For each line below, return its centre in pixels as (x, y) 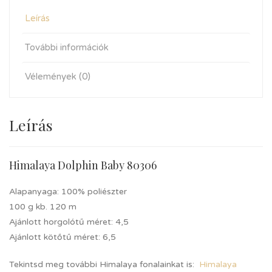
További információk (67, 47)
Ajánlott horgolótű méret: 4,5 (69, 222)
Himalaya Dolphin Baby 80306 (83, 165)
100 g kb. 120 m (43, 207)
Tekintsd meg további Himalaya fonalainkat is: (104, 264)
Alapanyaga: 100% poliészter (68, 192)
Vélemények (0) (58, 76)
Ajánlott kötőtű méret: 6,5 (63, 237)
